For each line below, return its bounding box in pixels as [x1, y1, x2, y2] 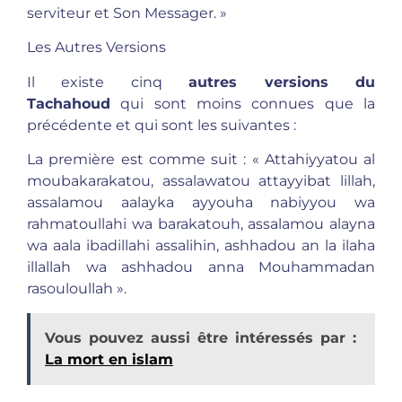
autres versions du [188, 73, 376, 91]
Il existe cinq [27, 73, 189, 91]
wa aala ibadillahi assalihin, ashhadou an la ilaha [27, 237, 375, 255]
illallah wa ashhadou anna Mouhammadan [27, 258, 375, 276]
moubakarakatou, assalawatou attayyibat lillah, [27, 172, 375, 190]
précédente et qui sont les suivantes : [27, 116, 296, 134]
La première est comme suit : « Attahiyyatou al [27, 151, 375, 169]
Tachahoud [27, 94, 110, 112]
